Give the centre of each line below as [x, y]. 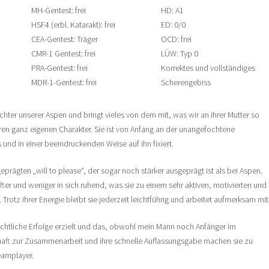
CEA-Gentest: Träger [64, 39]
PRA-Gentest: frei [59, 68]
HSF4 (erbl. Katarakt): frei [73, 25]
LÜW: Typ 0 [180, 54]
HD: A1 [173, 11]
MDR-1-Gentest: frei [64, 83]
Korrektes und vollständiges [208, 68]
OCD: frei [177, 39]
